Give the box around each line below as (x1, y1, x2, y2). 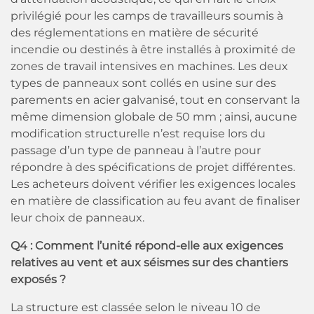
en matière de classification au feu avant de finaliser (11, 194, 300, 207)
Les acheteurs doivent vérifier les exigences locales (11, 177, 296, 191)
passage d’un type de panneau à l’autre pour (11, 144, 261, 157)
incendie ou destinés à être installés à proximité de (11, 43, 296, 56)
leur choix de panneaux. (11, 211, 144, 224)
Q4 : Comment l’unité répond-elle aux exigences (11, 239, 283, 252)
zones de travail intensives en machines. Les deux (11, 60, 288, 73)
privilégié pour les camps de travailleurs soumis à (11, 9, 283, 22)
